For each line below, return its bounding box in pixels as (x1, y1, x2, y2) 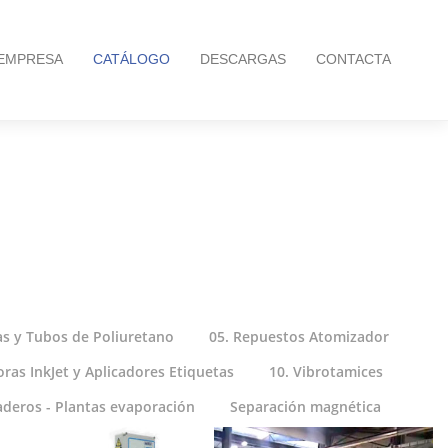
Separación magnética (230, 397, 381, 416)
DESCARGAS (200, 51, 287, 67)
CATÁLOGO (93, 51, 171, 67)
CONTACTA (316, 51, 392, 67)
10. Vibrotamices (269, 362, 383, 381)
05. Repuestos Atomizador (209, 327, 389, 346)
